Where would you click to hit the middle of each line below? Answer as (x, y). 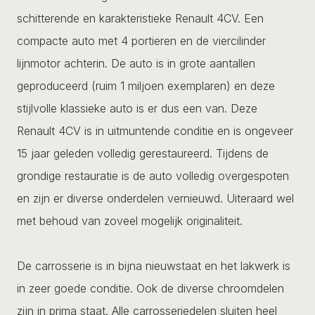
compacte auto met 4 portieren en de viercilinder (141, 40)
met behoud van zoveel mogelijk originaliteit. (130, 220)
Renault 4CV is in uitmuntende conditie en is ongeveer (155, 130)
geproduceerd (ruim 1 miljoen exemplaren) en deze (146, 85)
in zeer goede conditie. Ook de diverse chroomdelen (150, 288)
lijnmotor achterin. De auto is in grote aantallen (136, 63)
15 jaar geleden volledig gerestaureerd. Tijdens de (143, 153)
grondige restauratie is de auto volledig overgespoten (153, 175)
